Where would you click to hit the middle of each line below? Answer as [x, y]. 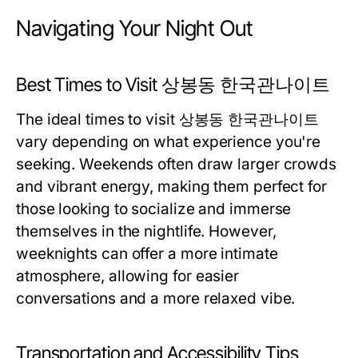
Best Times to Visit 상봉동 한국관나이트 [173, 85]
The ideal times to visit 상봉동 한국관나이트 [167, 119]
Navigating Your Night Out [135, 28]
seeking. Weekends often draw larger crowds [177, 164]
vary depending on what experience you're [169, 142]
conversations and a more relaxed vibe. [156, 298]
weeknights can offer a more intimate [147, 254]
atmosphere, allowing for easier [128, 276]
